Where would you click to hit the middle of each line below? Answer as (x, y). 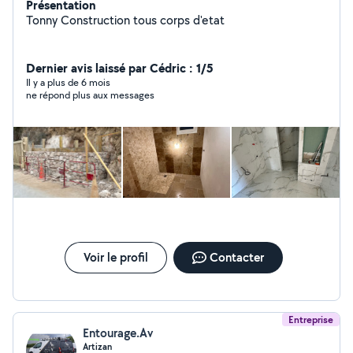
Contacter (236, 257)
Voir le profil (115, 257)
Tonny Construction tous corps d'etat (125, 20)
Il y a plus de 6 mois (68, 82)
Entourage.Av (118, 333)
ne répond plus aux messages (90, 95)
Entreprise (311, 320)
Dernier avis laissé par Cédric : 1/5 (120, 68)
